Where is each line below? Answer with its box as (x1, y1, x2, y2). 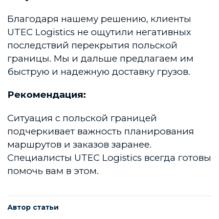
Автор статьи (7, 202, 59, 212)
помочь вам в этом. (7, 165, 99, 176)
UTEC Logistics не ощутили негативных (7, 26, 191, 38)
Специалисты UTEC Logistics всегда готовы (7, 152, 211, 163)
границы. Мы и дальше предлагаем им (7, 52, 194, 64)
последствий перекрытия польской (7, 39, 177, 51)
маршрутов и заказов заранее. (7, 138, 152, 150)
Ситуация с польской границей (7, 112, 157, 124)
